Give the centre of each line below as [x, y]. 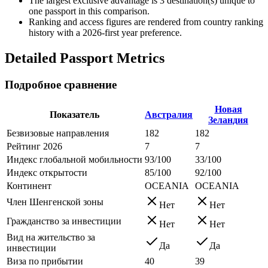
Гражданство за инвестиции [64, 221]
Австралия [169, 115]
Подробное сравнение [61, 84]
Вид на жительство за [51, 237]
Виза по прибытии [45, 261]
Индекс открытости [47, 173]
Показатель [74, 115]
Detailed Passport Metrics [85, 58]
